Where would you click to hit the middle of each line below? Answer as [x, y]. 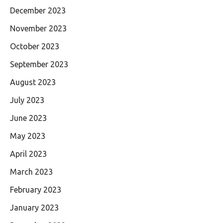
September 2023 [39, 64]
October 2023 [35, 46]
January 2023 [34, 207]
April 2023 [28, 154]
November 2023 [38, 28]
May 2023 [28, 136]
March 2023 [31, 171]
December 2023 [38, 10]
